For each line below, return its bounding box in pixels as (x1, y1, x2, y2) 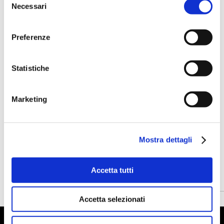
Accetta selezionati (79, 194, 145, 203)
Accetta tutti (90, 165, 133, 174)
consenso (3, 15, 36, 24)
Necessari (11, 1, 46, 10)
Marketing (11, 94, 47, 103)
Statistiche (11, 63, 49, 72)
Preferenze (11, 32, 50, 41)
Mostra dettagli (138, 135, 192, 144)
